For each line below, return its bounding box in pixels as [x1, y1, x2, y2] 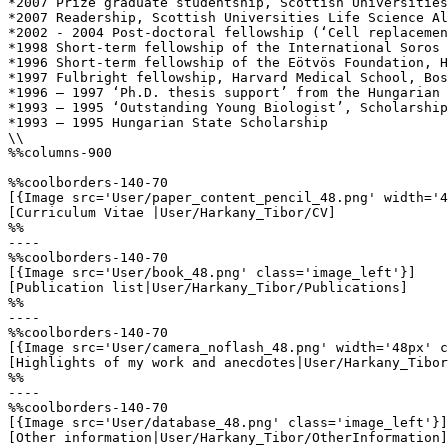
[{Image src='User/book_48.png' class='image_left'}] [8, 265, 416, 280]
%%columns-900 [8, 145, 112, 160]
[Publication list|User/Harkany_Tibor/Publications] [8, 280, 408, 295]
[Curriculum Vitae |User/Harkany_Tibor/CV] [8, 205, 336, 220]
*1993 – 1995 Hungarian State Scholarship [8, 115, 328, 130]
